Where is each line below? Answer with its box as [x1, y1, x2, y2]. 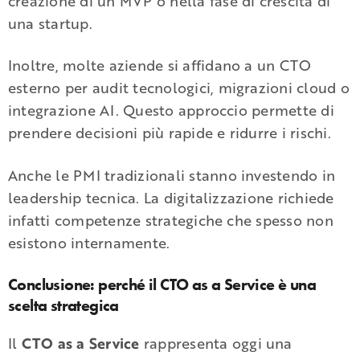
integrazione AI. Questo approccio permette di [8, 100, 334, 121]
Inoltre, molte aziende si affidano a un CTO [8, 55, 312, 76]
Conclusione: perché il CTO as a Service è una [8, 273, 317, 295]
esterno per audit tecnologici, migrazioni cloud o [8, 77, 350, 99]
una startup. [8, 12, 92, 34]
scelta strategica [8, 294, 119, 316]
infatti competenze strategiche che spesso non [8, 210, 333, 231]
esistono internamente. [8, 232, 170, 254]
